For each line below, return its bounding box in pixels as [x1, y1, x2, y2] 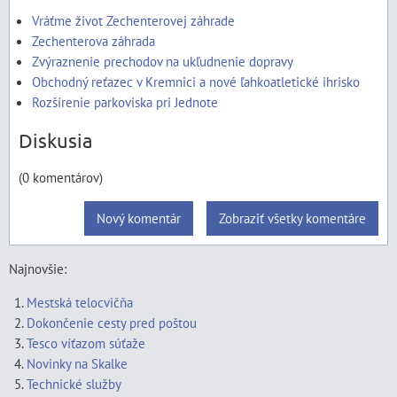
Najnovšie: [9, 260, 66, 277]
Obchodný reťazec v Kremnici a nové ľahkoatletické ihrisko [32, 73, 360, 90]
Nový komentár [97, 209, 181, 227]
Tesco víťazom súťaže [27, 334, 145, 352]
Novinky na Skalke [27, 354, 128, 372]
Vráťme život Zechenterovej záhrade [32, 12, 235, 29]
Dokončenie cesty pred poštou [27, 314, 197, 331]
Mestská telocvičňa [27, 293, 133, 311]
